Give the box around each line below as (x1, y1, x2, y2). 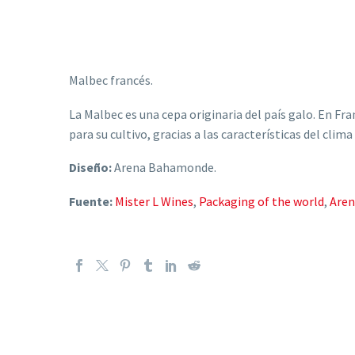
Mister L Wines (115, 193, 193, 209)
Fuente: (69, 193, 113, 209)
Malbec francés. (69, 72, 153, 89)
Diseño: (69, 159, 112, 176)
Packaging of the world (199, 193, 324, 209)
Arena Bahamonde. (112, 159, 216, 176)
